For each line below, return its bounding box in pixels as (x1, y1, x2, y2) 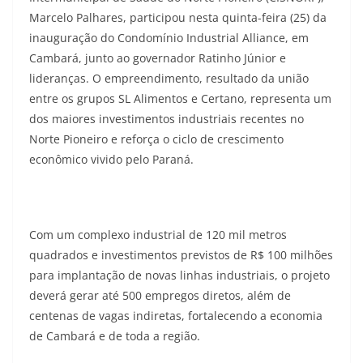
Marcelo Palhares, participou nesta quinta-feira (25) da (29, 9, 327, 25)
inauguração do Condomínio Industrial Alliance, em (29, 29, 309, 45)
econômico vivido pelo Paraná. (29, 151, 194, 167)
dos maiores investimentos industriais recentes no (29, 110, 304, 126)
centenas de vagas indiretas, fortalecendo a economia (29, 307, 322, 323)
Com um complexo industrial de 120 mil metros (29, 226, 287, 242)
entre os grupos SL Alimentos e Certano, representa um (29, 90, 331, 106)
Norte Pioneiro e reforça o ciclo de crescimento (29, 130, 284, 147)
